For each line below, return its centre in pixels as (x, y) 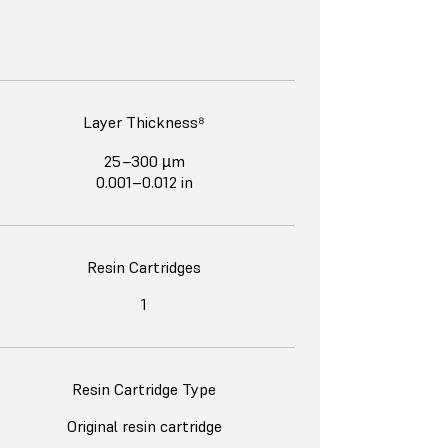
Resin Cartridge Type (144, 389)
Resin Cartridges (144, 267)
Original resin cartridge (144, 426)
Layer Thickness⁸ (144, 122)
